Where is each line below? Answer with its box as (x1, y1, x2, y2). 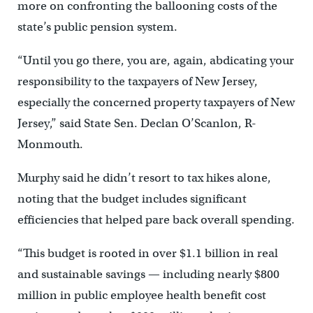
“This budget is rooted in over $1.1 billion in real (17, 246, 278, 261)
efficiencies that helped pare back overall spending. (17, 212, 295, 228)
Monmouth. (17, 137, 83, 152)
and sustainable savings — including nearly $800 (17, 267, 279, 282)
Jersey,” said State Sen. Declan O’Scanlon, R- (17, 116, 256, 131)
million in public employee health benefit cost (17, 288, 266, 303)
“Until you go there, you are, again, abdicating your (17, 53, 294, 68)
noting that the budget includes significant (17, 191, 247, 207)
